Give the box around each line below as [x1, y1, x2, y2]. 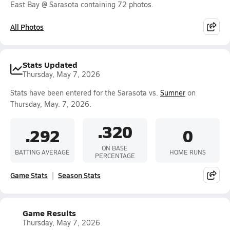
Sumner [160, 88, 185, 98]
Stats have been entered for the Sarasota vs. [10, 88, 160, 98]
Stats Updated [23, 59, 78, 70]
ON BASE [102, 144, 128, 152]
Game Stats [10, 170, 48, 180]
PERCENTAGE [94, 151, 135, 160]
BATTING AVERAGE [15, 147, 70, 156]
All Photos [10, 22, 44, 32]
